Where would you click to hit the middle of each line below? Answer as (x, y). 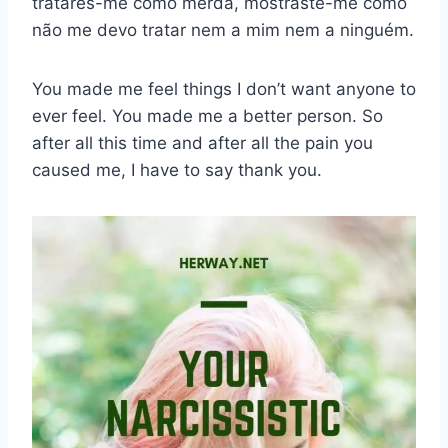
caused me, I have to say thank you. (177, 170)
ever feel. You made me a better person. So (207, 116)
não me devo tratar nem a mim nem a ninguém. (223, 30)
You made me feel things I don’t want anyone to (224, 89)
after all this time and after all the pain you (202, 143)
